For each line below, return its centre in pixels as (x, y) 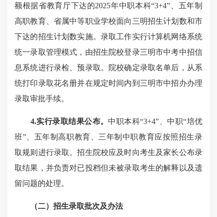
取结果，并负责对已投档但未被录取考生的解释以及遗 (108, 168)
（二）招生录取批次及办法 (77, 206)
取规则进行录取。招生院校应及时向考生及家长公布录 (108, 152)
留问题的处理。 (42, 183)
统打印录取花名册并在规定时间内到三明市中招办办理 (108, 83)
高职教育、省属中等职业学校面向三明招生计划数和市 (108, 21)
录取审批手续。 (42, 99)
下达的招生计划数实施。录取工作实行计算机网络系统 (108, 37)
